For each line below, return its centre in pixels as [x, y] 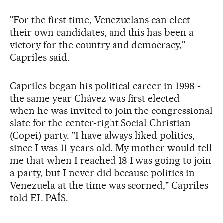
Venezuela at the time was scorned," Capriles [109, 185]
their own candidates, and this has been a [102, 32]
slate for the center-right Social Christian [101, 123]
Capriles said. [40, 57]
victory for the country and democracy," [98, 45]
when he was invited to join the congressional [111, 110]
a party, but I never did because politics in [103, 172]
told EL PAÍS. [39, 197]
